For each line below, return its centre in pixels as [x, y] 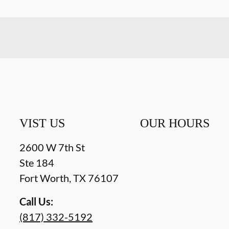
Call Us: [37, 201]
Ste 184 [37, 162]
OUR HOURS [175, 123]
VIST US [42, 123]
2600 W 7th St [52, 147]
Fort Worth [44, 178]
